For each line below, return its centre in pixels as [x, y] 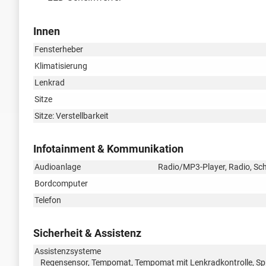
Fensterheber [59, 49]
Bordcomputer [61, 183]
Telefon [48, 200]
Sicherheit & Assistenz [87, 233]
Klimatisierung [61, 66]
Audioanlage [58, 167]
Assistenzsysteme [68, 251]
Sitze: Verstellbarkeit [72, 115]
